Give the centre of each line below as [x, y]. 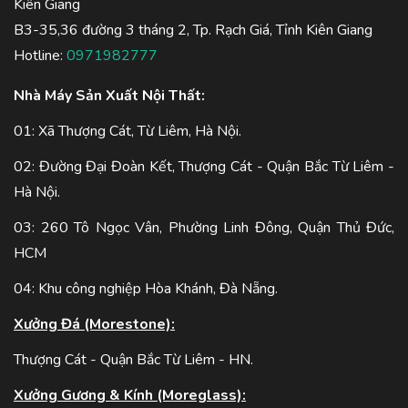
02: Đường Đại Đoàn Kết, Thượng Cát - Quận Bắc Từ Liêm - [204, 166]
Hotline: [40, 55]
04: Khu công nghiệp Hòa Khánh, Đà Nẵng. [146, 288]
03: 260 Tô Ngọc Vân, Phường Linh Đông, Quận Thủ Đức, [204, 227]
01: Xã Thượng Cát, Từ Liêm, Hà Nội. [127, 131]
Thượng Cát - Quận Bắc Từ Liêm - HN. [133, 359]
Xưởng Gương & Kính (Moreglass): [130, 395]
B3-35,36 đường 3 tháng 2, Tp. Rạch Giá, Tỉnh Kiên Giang [193, 30]
